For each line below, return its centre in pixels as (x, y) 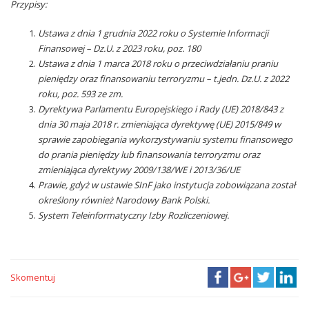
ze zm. (110, 93)
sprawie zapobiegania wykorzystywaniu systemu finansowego (165, 139)
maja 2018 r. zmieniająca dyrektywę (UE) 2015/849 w (175, 124)
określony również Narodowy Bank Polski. (124, 200)
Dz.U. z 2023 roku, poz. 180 (147, 48)
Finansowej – (66, 48)
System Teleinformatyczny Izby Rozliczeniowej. (134, 215)
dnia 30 (54, 124)
